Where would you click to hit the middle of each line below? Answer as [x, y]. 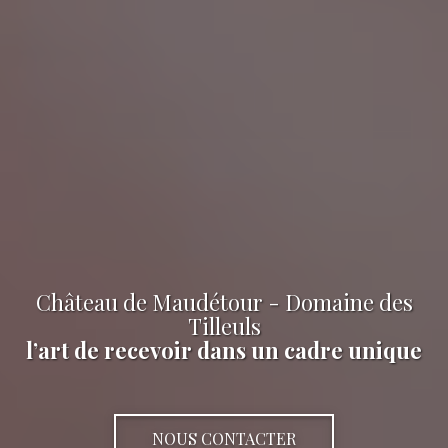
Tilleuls [224, 326]
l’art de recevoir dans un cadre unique [224, 350]
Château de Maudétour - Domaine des [224, 302]
